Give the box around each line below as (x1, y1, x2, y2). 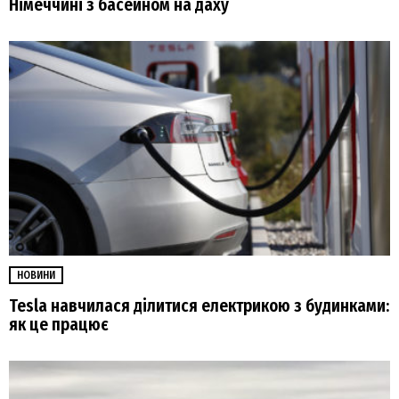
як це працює (9, 314, 109, 336)
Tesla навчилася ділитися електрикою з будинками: (9, 296, 389, 317)
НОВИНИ (17, 269, 55, 282)
